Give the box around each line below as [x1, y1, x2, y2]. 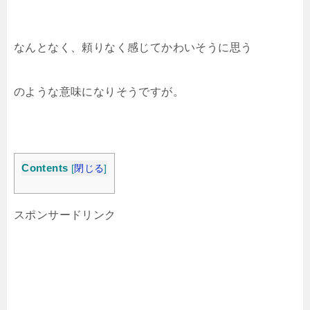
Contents [21, 162, 69, 174]
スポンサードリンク [14, 209, 116, 221]
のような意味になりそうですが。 [14, 86, 184, 98]
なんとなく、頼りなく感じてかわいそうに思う [14, 42, 253, 53]
